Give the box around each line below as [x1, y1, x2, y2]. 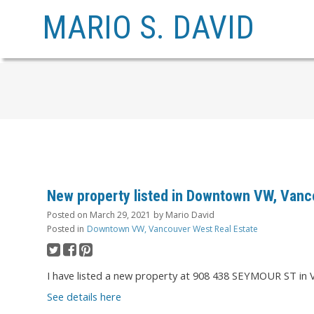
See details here [47, 289, 121, 304]
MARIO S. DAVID [41, 8, 254, 46]
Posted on [47, 209, 90, 221]
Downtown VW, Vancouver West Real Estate [87, 223, 258, 235]
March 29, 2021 [90, 209, 151, 221]
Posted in [47, 223, 84, 235]
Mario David [165, 209, 214, 221]
